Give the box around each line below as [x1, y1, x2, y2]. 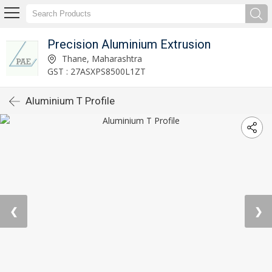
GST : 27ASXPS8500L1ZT [47, 65, 146, 77]
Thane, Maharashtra [59, 52, 143, 64]
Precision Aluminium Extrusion [47, 36, 211, 52]
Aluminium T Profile [25, 95, 115, 107]
